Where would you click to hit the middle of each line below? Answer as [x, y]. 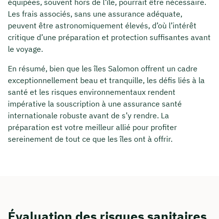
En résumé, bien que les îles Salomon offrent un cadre [103, 68]
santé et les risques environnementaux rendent [92, 92]
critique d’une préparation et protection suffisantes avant [109, 37]
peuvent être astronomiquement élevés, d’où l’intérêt [102, 25]
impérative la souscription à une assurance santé [95, 103]
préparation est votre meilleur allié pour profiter [92, 127]
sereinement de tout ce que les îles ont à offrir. [90, 139]
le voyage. [25, 49]
